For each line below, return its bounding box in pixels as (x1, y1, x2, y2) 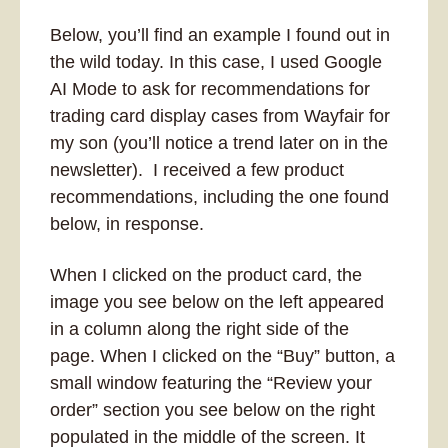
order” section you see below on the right (50, 400, 375, 420)
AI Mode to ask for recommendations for (50, 79, 370, 99)
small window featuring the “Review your (50, 373, 372, 393)
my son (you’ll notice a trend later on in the (50, 133, 388, 153)
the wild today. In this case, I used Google (50, 52, 382, 72)
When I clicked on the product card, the (50, 265, 362, 285)
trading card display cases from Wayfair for (50, 106, 390, 126)
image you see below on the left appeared (50, 292, 384, 312)
